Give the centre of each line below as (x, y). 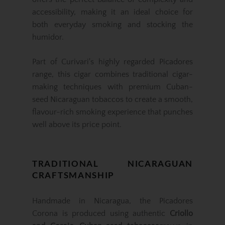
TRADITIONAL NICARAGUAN (113, 163)
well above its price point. (77, 125)
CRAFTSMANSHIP (74, 175)
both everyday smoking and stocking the (113, 25)
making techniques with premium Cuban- (113, 87)
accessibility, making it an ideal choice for (113, 12)
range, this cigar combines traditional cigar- (113, 75)
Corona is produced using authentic (101, 213)
